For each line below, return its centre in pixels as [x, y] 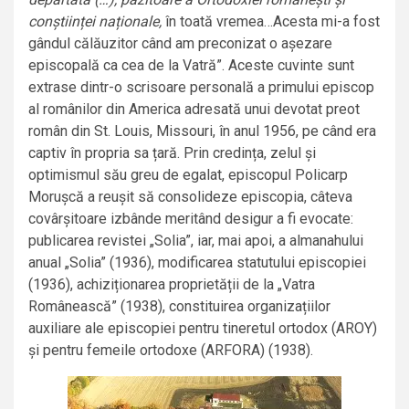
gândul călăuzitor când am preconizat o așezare [180, 44]
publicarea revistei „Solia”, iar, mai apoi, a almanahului [196, 241]
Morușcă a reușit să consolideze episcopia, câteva [190, 197]
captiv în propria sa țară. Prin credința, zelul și [172, 153]
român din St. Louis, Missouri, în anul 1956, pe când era [202, 131]
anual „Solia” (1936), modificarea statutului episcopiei [197, 263]
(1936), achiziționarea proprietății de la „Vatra [172, 285]
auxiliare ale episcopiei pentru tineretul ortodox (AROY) [203, 329]
